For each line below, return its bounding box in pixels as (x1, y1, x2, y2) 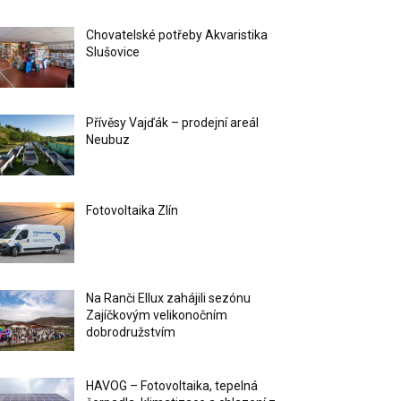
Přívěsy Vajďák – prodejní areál (86, 115, 260, 131)
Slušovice (86, 45, 141, 60)
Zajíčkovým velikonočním (86, 308, 228, 323)
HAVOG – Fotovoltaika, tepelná (86, 379, 259, 394)
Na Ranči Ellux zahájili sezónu (86, 291, 252, 306)
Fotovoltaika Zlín (86, 203, 179, 218)
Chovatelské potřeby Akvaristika (86, 28, 269, 43)
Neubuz (86, 132, 131, 148)
